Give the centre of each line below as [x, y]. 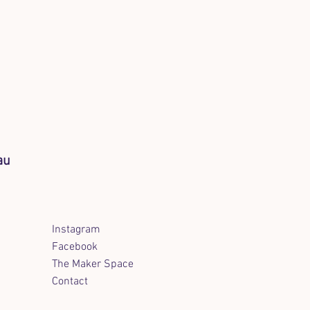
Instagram [76, 230]
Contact [70, 282]
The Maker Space [92, 264]
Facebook [74, 247]
